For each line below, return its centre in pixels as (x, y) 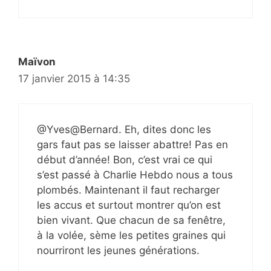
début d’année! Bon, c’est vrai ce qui (125, 159)
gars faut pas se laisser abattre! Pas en (132, 144)
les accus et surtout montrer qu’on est (129, 205)
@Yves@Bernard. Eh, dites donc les (124, 129)
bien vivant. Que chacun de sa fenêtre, (131, 220)
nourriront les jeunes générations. (118, 250)
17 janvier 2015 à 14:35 (74, 79)
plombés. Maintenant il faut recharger (128, 190)
